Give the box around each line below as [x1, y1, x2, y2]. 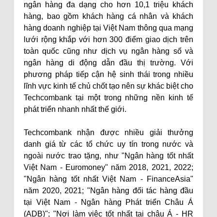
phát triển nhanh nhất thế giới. [24, 105, 126, 113]
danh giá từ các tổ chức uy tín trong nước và [24, 140, 193, 148]
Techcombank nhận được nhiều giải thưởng [24, 128, 193, 137]
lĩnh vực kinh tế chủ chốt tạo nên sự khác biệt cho [24, 82, 193, 90]
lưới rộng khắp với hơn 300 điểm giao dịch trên [24, 35, 193, 44]
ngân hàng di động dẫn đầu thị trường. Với [24, 59, 193, 67]
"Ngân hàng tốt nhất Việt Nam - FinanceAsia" [24, 175, 193, 183]
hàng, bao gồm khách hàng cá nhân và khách [24, 12, 193, 20]
